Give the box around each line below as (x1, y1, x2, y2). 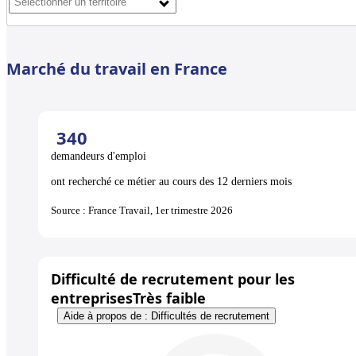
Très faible (133, 288, 206, 308)
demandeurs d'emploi (51, 150, 149, 163)
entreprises (51, 288, 133, 308)
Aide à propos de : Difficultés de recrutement (64, 310, 269, 323)
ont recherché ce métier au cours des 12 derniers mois (51, 176, 292, 188)
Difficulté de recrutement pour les (51, 269, 295, 289)
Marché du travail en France (6, 58, 227, 80)
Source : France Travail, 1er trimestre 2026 (51, 204, 233, 217)
